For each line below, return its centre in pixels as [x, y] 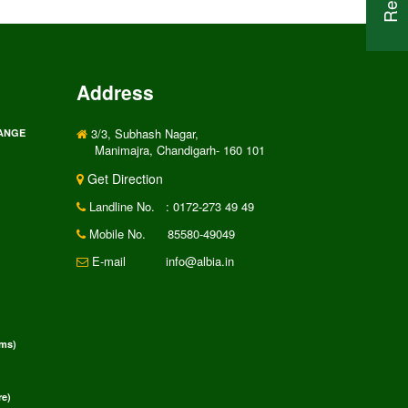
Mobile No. [115, 233]
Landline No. [120, 206]
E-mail [107, 260]
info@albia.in [198, 260]
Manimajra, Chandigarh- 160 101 [179, 149]
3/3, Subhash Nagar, [143, 133]
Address [115, 92]
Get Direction [123, 178]
